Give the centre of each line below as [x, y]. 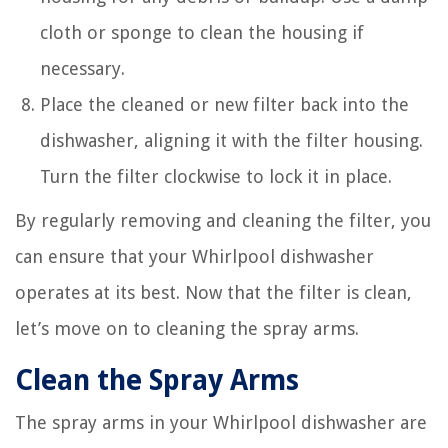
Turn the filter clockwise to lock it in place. [216, 177]
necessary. [82, 69]
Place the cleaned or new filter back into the [224, 105]
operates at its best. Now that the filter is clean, [213, 293]
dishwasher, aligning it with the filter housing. [231, 141]
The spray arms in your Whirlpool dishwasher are [221, 423]
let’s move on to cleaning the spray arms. [187, 329]
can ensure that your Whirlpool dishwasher [194, 257]
